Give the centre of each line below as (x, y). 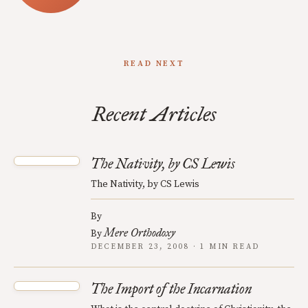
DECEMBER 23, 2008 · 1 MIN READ (175, 247)
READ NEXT (154, 64)
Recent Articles (154, 114)
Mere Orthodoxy (140, 233)
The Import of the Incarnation (171, 289)
